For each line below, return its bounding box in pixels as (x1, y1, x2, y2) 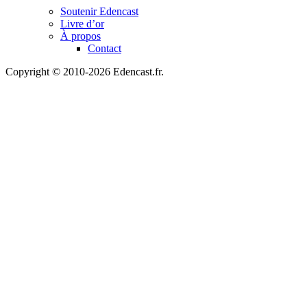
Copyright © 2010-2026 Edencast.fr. (5, 66, 164, 78)
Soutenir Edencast (60, 5, 138, 18)
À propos (60, 30, 101, 42)
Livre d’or (60, 18, 104, 30)
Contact (88, 42, 121, 55)
